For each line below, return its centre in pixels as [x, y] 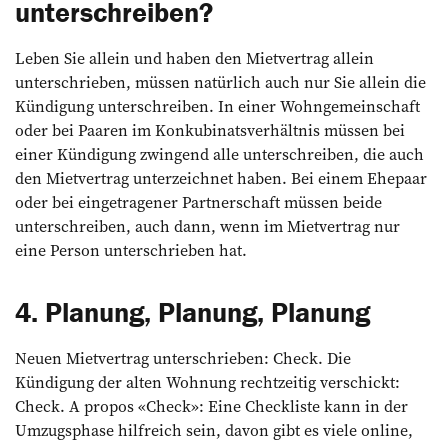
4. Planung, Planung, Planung [196, 311]
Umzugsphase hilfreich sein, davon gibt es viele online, [214, 429]
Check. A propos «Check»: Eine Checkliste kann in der [211, 405]
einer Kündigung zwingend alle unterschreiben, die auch [219, 153]
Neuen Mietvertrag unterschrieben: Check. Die [183, 357]
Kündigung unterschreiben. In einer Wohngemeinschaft [217, 105]
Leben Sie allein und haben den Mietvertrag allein [194, 57]
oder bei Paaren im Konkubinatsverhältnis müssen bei [210, 129]
